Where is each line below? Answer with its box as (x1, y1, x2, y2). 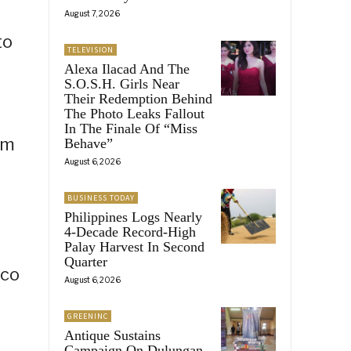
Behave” (64, 135, 113, 151)
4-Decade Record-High (64, 223, 196, 240)
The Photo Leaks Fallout (64, 105, 204, 121)
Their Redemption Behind (64, 90, 212, 107)
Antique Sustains (64, 327, 161, 343)
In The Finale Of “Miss (64, 120, 197, 136)
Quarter (64, 253, 107, 270)
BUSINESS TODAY (67, 192, 135, 203)
